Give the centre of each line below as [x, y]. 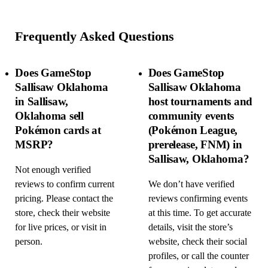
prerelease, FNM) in [195, 144]
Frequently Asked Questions [95, 36]
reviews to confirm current [65, 185]
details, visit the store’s [190, 228]
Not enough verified [53, 170]
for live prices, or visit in [61, 228]
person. [29, 242]
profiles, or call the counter [198, 256]
